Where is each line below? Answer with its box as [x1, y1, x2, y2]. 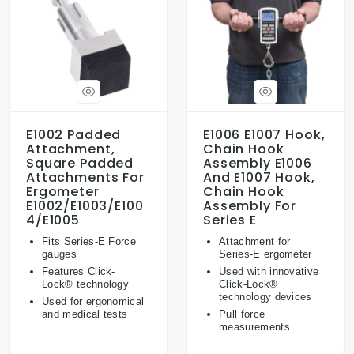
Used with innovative [219, 265, 319, 277]
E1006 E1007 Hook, [203, 125, 326, 144]
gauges [42, 247, 77, 260]
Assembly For [203, 196, 297, 215]
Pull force [219, 307, 265, 320]
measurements [219, 320, 290, 333]
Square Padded [26, 153, 134, 172]
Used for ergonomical [42, 295, 145, 307]
